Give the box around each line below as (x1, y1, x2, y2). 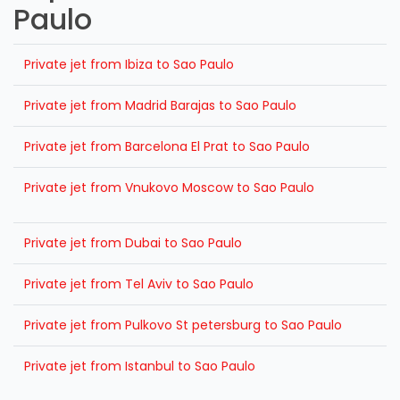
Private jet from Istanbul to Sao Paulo (24, 357, 255, 375)
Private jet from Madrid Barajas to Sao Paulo (24, 96, 296, 114)
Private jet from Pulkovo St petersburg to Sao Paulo (24, 316, 342, 334)
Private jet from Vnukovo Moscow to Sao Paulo (24, 179, 314, 196)
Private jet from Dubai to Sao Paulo (24, 234, 242, 252)
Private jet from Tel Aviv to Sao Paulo (24, 275, 254, 293)
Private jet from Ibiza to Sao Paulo (24, 55, 234, 73)
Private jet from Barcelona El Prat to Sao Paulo (24, 137, 310, 155)
